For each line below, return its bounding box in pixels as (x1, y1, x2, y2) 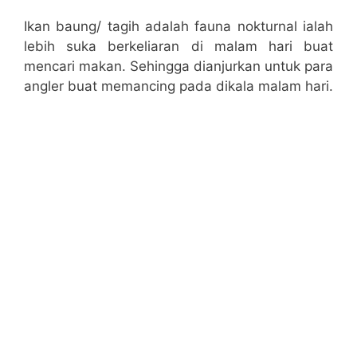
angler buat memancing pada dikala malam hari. (24, 78, 333, 95)
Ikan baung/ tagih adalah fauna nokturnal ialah (24, 18, 333, 35)
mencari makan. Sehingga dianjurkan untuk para (24, 58, 333, 75)
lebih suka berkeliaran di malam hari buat (24, 38, 333, 55)
